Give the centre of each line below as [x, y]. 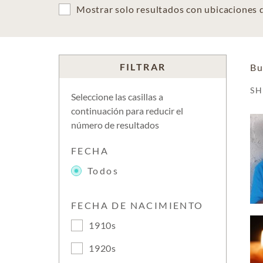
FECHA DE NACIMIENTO [137, 205]
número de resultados [115, 125]
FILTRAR [143, 67]
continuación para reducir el [127, 111]
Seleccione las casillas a [117, 97]
